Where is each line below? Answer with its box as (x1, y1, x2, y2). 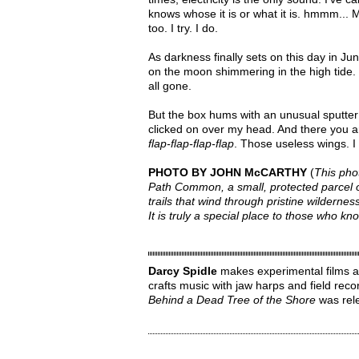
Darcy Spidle (147, 264, 217, 277)
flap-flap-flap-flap (147, 137, 234, 150)
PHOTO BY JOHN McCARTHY (147, 166, 307, 179)
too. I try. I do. (147, 22, 218, 34)
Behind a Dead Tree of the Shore (147, 293, 316, 306)
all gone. (147, 79, 192, 92)
